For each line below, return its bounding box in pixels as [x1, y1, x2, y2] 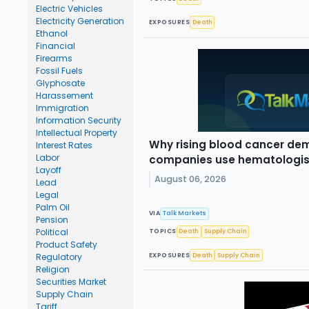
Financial [36, 40, 75, 52]
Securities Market [36, 276, 106, 288]
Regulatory [36, 251, 82, 263]
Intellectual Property [36, 127, 117, 139]
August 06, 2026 [154, 173, 227, 186]
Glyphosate [36, 77, 85, 89]
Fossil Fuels [36, 65, 83, 77]
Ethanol [36, 28, 68, 39]
